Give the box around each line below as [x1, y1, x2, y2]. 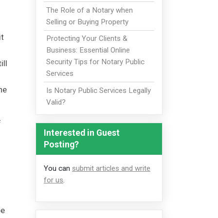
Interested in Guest [44, 127, 120, 138]
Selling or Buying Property [46, 17, 128, 26]
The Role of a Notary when [46, 5, 133, 15]
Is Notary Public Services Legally [46, 86, 151, 95]
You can [44, 163, 72, 173]
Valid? [46, 97, 66, 107]
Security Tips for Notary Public [46, 57, 145, 67]
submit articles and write [72, 163, 150, 173]
